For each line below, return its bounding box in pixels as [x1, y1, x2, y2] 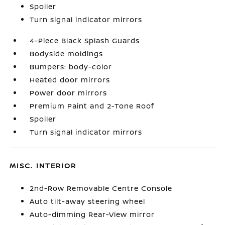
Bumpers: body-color [30, 62, 113, 71]
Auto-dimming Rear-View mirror [30, 209, 155, 219]
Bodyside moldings [30, 49, 103, 58]
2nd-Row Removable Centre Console [30, 183, 173, 193]
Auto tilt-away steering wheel [30, 196, 146, 206]
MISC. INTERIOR [10, 161, 77, 170]
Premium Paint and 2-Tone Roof [30, 101, 155, 110]
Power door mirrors [30, 88, 107, 97]
